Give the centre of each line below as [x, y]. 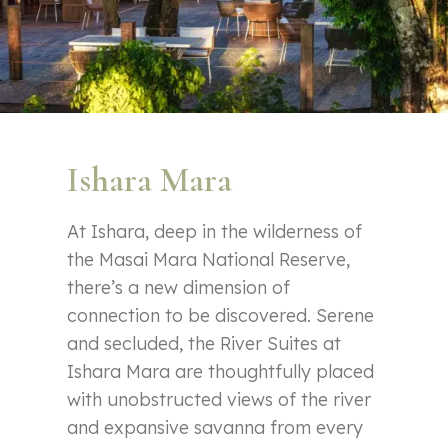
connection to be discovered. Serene [221, 315]
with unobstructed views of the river [219, 399]
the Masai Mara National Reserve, [209, 259]
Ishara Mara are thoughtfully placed [221, 371]
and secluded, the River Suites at [204, 343]
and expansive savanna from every [215, 427]
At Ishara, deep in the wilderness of [215, 231]
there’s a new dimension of [179, 287]
